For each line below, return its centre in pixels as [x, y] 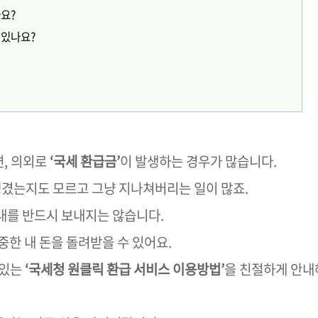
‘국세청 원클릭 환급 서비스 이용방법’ [125, 269]
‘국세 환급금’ [85, 161]
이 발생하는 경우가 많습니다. [198, 161]
